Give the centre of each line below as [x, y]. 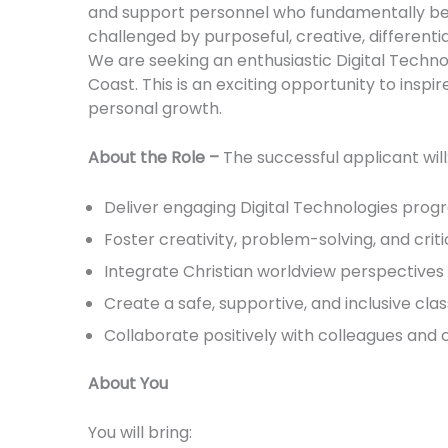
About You [128, 383]
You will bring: [140, 433]
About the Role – [153, 158]
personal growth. [155, 108]
